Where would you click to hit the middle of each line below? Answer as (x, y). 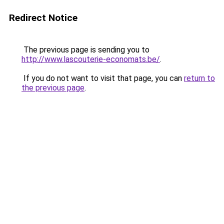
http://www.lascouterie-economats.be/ (91, 59)
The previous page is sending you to (85, 50)
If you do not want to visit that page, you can (103, 78)
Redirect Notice (43, 18)
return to (199, 78)
